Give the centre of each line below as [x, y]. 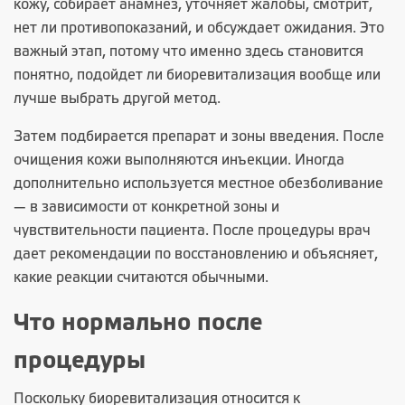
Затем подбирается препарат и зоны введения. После [199, 137]
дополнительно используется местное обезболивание [198, 184]
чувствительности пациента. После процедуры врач [192, 231]
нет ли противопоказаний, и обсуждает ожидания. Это [199, 28]
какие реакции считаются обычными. [141, 278]
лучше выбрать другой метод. [117, 99]
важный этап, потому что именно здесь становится [188, 52]
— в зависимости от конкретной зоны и [146, 207]
